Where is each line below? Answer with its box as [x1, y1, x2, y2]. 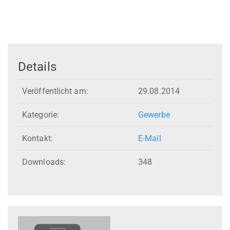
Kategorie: [22, 110, 59, 120]
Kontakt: [22, 133, 53, 144]
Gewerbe [138, 110, 170, 120]
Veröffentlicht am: [22, 86, 88, 97]
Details [18, 59, 56, 74]
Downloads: [22, 157, 66, 167]
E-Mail [138, 133, 161, 144]
